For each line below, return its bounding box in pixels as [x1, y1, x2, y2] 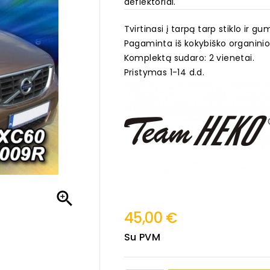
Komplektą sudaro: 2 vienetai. [124, 52, 255, 64]
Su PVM [124, 230, 160, 244]
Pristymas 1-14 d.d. [124, 66, 205, 78]
